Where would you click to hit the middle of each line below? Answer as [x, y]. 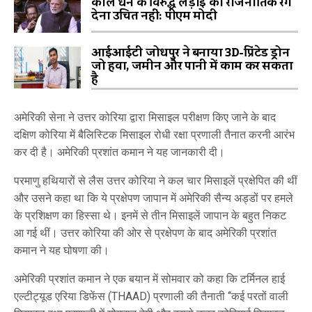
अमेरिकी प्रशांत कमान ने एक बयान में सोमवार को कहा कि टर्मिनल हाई [149, 279]
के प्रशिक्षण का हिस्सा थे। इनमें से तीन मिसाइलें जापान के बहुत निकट [150, 216]
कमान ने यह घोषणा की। [62, 250]
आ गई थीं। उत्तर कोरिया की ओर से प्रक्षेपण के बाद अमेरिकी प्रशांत [145, 233]
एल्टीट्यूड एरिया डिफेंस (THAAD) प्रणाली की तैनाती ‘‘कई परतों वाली [151, 296]
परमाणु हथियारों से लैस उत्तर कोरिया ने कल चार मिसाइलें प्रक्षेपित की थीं [156, 181]
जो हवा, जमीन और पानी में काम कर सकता [192, 66]
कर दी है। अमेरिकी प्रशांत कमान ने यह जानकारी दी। [119, 152]
